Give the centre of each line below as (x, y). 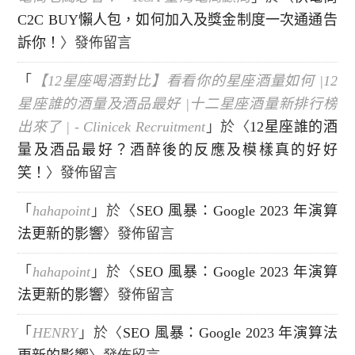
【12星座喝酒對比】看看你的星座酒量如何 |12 (185, 81)
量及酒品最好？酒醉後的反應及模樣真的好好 (177, 150)
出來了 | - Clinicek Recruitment (111, 127)
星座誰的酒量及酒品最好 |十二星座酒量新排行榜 (177, 104)
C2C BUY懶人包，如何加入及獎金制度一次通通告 (177, 20)
